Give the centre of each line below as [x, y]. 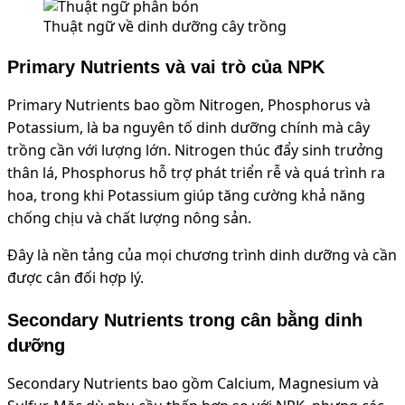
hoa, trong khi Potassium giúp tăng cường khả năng [186, 195]
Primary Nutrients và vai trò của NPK [166, 66]
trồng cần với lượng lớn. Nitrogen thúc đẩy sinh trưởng [195, 150]
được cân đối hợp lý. [75, 277]
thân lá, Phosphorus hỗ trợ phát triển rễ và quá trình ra [196, 172]
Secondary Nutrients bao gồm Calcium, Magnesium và [193, 383]
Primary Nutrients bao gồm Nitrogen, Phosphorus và [189, 104]
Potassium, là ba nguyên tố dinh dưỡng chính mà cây [188, 127]
